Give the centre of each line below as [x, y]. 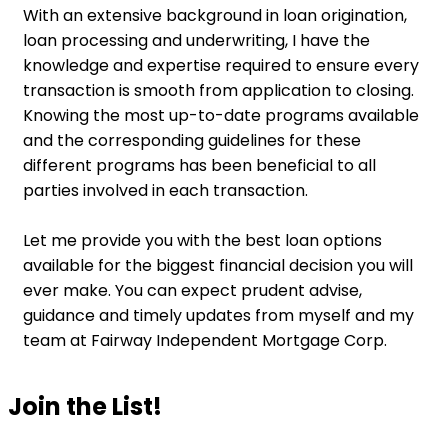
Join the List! [85, 407]
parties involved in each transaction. [165, 191]
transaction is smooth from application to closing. [218, 91]
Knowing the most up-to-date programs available [221, 116]
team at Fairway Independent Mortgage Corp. [205, 341]
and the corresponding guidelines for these [192, 141]
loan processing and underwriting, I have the [196, 41]
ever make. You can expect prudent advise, [192, 291]
